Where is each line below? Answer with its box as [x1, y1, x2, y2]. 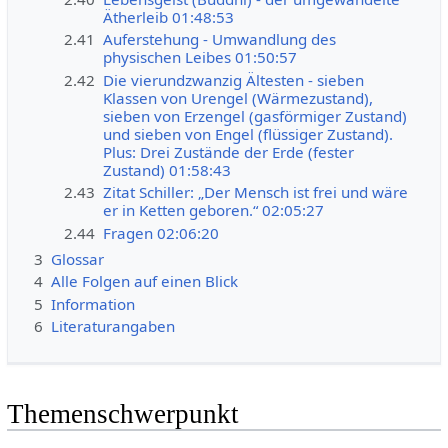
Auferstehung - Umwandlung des [103, 29, 337, 50]
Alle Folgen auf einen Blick [50, 271, 238, 292]
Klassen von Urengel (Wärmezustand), [103, 87, 374, 108]
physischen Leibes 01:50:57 [103, 47, 298, 68]
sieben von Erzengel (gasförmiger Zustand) [103, 105, 408, 126]
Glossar [50, 248, 104, 269]
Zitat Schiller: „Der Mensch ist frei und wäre [103, 182, 409, 203]
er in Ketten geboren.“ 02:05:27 [103, 200, 325, 221]
